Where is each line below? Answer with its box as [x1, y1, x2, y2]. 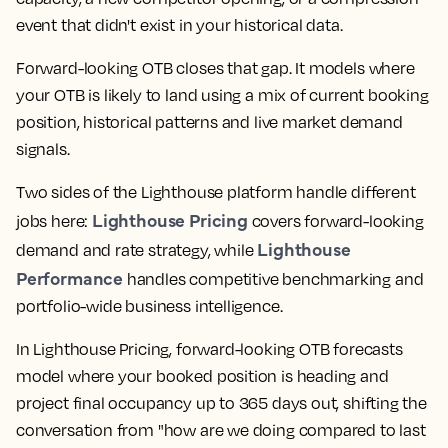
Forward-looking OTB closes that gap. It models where [16, 58, 415, 78]
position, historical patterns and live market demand [16, 112, 403, 132]
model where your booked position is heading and [16, 366, 389, 386]
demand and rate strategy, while [16, 240, 258, 260]
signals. [16, 139, 70, 159]
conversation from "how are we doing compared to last [16, 420, 426, 440]
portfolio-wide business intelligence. [16, 296, 283, 316]
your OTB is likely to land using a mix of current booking [16, 85, 429, 105]
